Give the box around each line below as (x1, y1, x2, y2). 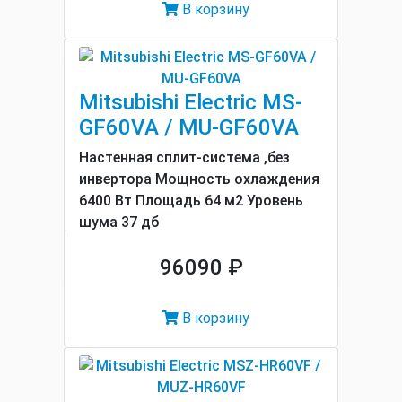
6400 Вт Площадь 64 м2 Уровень (79, 192, 303, 209)
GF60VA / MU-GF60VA (79, 115, 299, 140)
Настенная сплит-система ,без (79, 149, 290, 166)
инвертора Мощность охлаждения (79, 170, 319, 188)
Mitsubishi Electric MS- (79, 90, 302, 115)
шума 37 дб (79, 214, 159, 231)
